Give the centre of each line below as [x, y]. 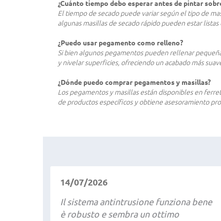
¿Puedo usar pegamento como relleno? [120, 43]
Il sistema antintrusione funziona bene [136, 202]
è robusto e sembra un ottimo [120, 214]
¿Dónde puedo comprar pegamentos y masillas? [134, 82]
